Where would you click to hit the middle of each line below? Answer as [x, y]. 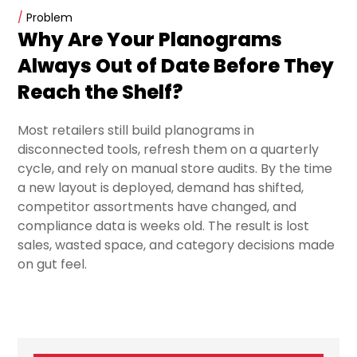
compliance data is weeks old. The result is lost [164, 226]
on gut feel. [53, 265]
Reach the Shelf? [100, 92]
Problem [48, 18]
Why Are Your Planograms [150, 40]
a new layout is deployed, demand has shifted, [161, 188]
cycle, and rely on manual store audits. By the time [175, 169]
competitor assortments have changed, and [157, 207]
